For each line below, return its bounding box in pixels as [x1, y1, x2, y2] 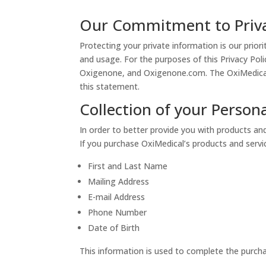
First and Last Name [88, 160, 168, 172]
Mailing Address [88, 175, 150, 187]
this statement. [80, 80, 140, 92]
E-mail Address [88, 191, 145, 202]
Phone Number [88, 206, 147, 218]
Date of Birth [88, 221, 140, 233]
